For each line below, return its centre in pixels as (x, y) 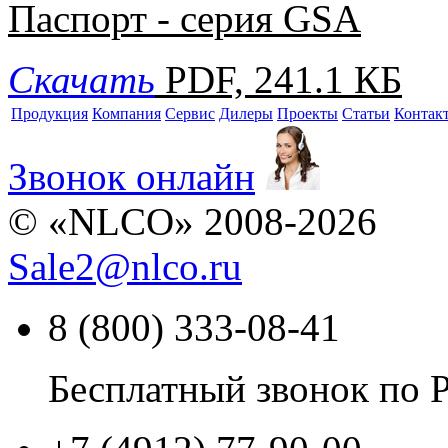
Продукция (49, 114)
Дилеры (246, 114)
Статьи (366, 114)
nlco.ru (186, 267)
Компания (126, 114)
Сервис (190, 114)
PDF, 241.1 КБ (283, 80)
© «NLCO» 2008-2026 (192, 222)
